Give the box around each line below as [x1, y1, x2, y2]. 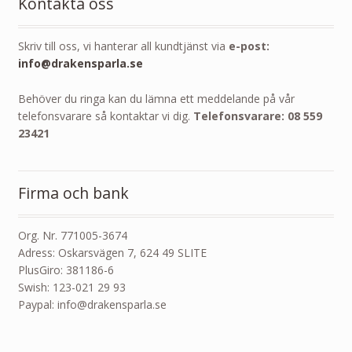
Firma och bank [17, 182, 129, 204]
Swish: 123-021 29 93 [17, 280, 126, 295]
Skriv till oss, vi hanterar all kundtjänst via [17, 38, 229, 53]
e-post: [228, 38, 269, 53]
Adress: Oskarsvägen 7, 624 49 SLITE [17, 245, 207, 261]
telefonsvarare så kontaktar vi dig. [17, 108, 193, 123]
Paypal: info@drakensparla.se [17, 297, 167, 313]
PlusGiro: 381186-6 [17, 262, 114, 278]
